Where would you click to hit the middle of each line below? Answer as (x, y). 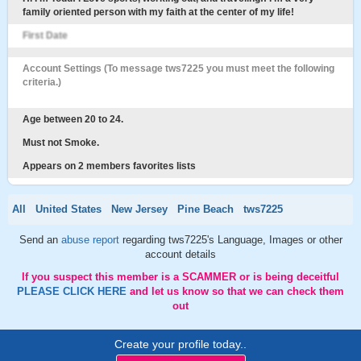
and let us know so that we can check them (237, 291)
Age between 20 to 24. (73, 119)
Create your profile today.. (180, 344)
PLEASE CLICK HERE (73, 291)
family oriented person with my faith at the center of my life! (158, 12)
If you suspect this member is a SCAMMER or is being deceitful (180, 277)
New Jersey (139, 209)
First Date (45, 35)
